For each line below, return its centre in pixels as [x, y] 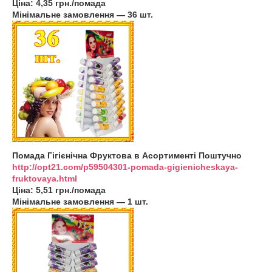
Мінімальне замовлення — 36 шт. [83, 15]
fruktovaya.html [45, 178]
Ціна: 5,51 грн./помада [59, 190]
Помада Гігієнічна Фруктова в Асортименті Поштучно [127, 155]
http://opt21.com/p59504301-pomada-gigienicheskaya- [125, 167]
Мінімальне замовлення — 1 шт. [80, 202]
